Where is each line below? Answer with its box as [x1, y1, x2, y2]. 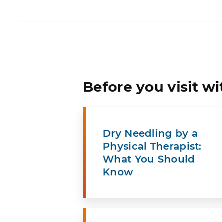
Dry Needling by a [103, 127, 198, 139]
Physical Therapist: [103, 140, 202, 152]
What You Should [103, 153, 195, 165]
